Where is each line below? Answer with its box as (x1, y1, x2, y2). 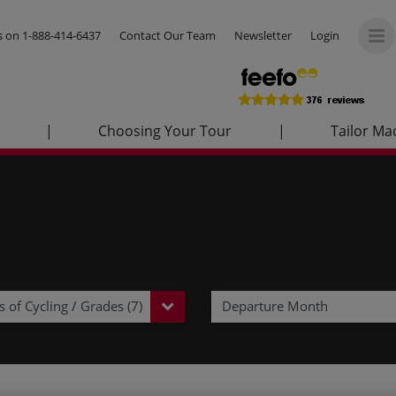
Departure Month (222, 297, 328, 316)
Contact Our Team (119, 27, 216, 43)
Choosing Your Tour (98, 121, 232, 141)
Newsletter (234, 27, 292, 43)
